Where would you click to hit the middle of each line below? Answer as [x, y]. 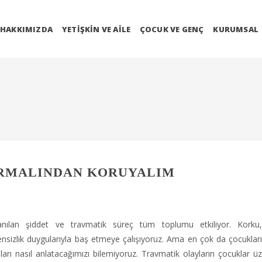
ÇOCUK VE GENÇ [172, 29]
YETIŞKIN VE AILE [96, 29]
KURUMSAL [236, 29]
